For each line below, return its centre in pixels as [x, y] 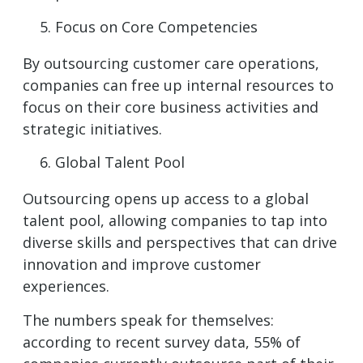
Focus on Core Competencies [156, 26]
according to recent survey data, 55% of [162, 342]
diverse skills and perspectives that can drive [180, 243]
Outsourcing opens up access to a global [166, 199]
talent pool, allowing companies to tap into [175, 221]
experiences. [66, 286]
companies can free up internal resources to [178, 85]
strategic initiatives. [92, 128]
